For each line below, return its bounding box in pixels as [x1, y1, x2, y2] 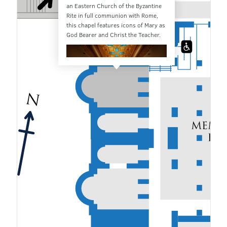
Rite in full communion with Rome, [66, 11, 159, 19]
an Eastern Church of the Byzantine [66, 1, 162, 10]
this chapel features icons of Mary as [66, 20, 166, 29]
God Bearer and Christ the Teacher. [66, 30, 161, 39]
